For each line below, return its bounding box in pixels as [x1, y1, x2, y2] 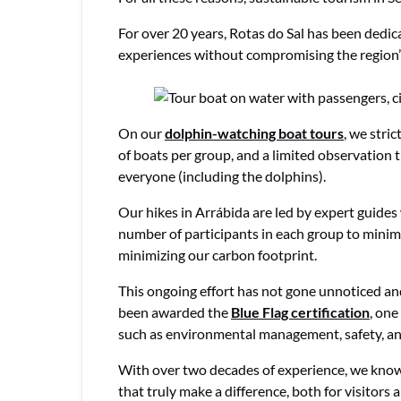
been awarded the [118, 303, 231, 320]
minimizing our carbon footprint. [118, 245, 317, 263]
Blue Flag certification [231, 303, 370, 320]
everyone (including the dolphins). [118, 166, 326, 184]
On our [118, 124, 165, 141]
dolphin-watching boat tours [165, 124, 344, 141]
